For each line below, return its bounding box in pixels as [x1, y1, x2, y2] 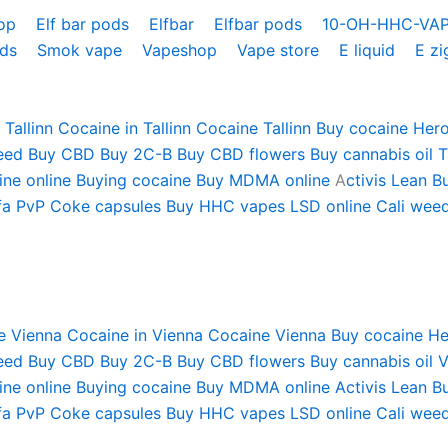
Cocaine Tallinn [196, 117, 311, 138]
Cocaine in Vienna [67, 324, 203, 345]
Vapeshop [142, 39, 222, 60]
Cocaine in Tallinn [58, 117, 191, 138]
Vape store [237, 39, 324, 60]
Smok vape [37, 39, 127, 60]
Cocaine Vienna [208, 324, 326, 345]
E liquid [339, 39, 400, 60]
